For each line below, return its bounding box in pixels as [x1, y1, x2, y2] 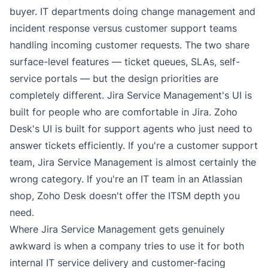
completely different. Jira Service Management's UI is [10, 89, 252, 101]
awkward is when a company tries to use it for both [10, 240, 244, 252]
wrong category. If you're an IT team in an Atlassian [10, 173, 242, 185]
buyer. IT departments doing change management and [10, 5, 255, 17]
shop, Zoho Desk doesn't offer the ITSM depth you [10, 190, 240, 202]
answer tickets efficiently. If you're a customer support [10, 139, 258, 151]
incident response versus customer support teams [10, 22, 237, 34]
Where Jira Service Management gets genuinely [10, 223, 225, 235]
